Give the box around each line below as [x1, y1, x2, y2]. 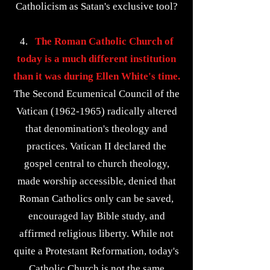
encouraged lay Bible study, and [28, 210, 165, 222]
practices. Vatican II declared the [27, 140, 166, 152]
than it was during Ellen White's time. [13, 71, 180, 82]
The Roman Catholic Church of [32, 36, 174, 47]
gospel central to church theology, [24, 158, 169, 169]
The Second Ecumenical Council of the [13, 88, 180, 99]
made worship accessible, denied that [17, 175, 176, 187]
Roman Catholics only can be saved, [19, 193, 174, 204]
